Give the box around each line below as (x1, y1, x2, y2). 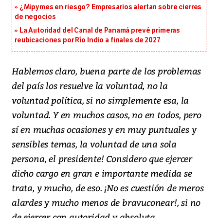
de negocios (15, 13, 56, 21)
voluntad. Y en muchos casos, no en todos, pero (12, 109, 201, 121)
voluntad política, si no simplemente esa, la (12, 94, 189, 107)
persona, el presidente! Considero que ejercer (12, 152, 192, 165)
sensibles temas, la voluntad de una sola (12, 138, 177, 150)
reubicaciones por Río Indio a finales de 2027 (15, 36, 161, 45)
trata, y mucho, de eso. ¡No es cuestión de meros (12, 182, 204, 194)
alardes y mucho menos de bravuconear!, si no (12, 196, 201, 209)
